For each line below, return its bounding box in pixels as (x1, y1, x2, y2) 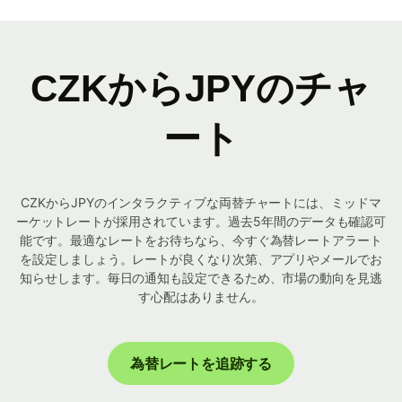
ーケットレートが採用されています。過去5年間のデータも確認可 (15, 214, 387, 230)
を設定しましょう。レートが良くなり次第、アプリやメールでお (20, 251, 382, 267)
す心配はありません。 (138, 289, 264, 305)
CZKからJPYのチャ (31, 67, 371, 110)
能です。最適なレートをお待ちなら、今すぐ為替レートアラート (20, 232, 382, 249)
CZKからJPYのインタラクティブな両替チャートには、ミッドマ (21, 195, 381, 211)
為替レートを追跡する (129, 354, 273, 373)
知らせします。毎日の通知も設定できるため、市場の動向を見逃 (20, 270, 382, 286)
